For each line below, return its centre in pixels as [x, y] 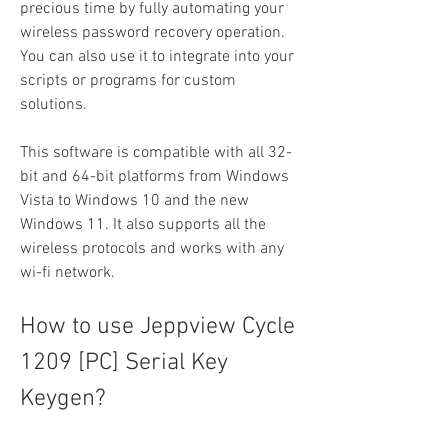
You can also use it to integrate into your [157, 57]
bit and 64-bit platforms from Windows [154, 177]
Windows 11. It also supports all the [143, 225]
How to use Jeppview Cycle [157, 327]
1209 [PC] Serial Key [124, 363]
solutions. [53, 105]
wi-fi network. [67, 273]
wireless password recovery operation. [152, 33]
